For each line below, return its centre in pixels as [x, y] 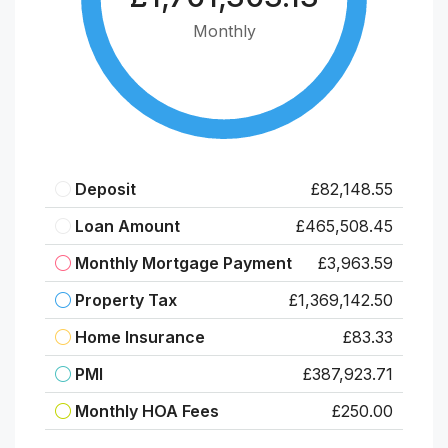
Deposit [105, 188]
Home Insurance [140, 336]
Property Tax [126, 299]
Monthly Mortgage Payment [183, 262]
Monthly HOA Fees [147, 410]
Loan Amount [127, 225]
